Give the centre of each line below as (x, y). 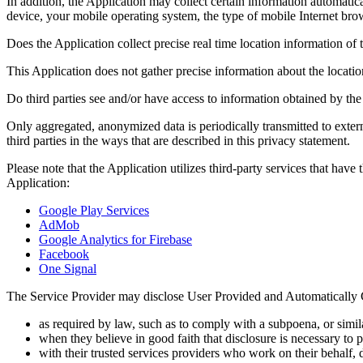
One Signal (68, 268)
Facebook (64, 254)
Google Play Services (94, 210)
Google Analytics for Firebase (115, 239)
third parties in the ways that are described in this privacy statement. (178, 140)
